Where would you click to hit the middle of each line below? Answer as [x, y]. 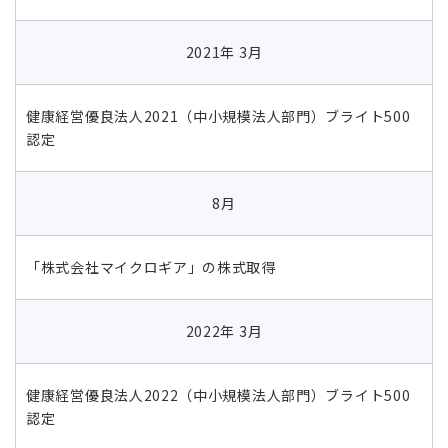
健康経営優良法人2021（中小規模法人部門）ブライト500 [218, 115]
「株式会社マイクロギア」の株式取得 [151, 266]
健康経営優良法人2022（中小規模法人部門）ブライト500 [218, 394]
